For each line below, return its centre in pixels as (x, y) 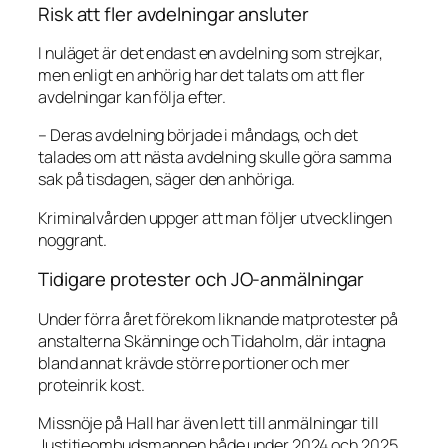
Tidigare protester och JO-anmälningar (201, 279)
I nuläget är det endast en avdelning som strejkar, (210, 53)
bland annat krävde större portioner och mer (194, 362)
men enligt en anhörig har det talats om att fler (202, 75)
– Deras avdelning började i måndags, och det (198, 135)
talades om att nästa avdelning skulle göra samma (215, 157)
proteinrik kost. (91, 384)
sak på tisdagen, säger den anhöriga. (167, 179)
